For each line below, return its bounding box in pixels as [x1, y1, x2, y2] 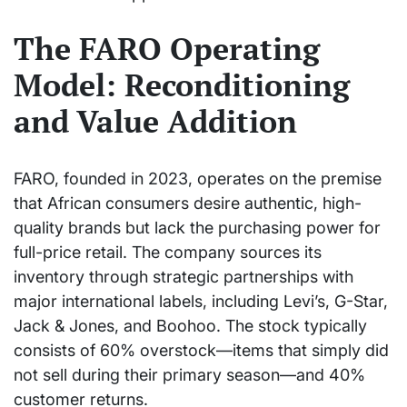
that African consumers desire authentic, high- [14, 193, 362, 213]
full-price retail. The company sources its [14, 242, 322, 262]
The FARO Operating [14, 28, 320, 70]
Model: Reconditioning [14, 65, 350, 106]
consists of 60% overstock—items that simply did [14, 340, 389, 360]
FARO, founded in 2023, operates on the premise [14, 168, 382, 188]
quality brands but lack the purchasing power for [14, 217, 381, 237]
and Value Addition [14, 101, 297, 143]
